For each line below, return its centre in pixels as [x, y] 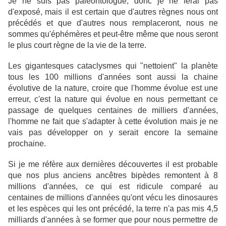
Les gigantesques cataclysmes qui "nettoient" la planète [113, 66]
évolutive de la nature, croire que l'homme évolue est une [113, 88]
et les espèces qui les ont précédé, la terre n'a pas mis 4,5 [113, 209]
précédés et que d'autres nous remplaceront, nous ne [113, 23]
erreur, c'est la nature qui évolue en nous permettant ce [113, 99]
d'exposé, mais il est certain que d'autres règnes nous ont [113, 12]
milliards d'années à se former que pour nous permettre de [113, 220]
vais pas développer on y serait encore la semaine [113, 133]
